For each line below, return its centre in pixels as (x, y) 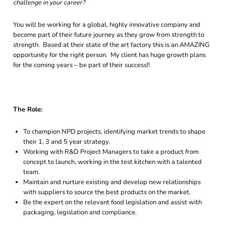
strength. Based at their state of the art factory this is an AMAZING (111, 45)
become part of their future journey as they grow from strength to (109, 35)
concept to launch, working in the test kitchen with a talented (112, 162)
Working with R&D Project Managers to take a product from (111, 152)
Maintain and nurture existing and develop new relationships (112, 182)
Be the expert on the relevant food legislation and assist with (112, 202)
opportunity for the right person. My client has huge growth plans (109, 55)
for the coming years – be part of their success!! (81, 65)
